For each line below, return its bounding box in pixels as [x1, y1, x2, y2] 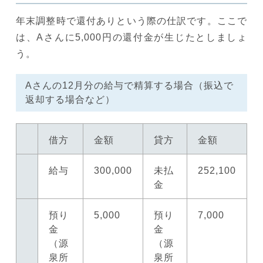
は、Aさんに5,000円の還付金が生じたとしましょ [16, 32, 247, 42]
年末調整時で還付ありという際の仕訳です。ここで [16, 15, 247, 26]
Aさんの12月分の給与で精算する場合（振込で [25, 80, 234, 90]
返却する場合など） [25, 94, 115, 104]
